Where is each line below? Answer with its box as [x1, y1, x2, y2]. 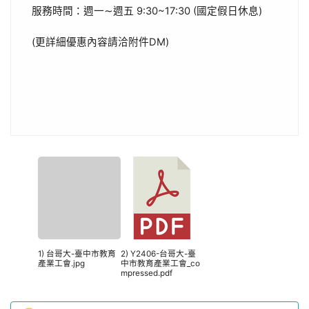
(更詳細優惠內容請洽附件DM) [32, 36, 169, 48]
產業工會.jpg [38, 259, 85, 268]
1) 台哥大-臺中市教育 [38, 249, 116, 259]
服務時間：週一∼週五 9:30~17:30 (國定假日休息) [32, 5, 265, 17]
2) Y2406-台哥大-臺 [121, 249, 196, 259]
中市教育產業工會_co [121, 259, 200, 268]
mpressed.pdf [121, 268, 172, 278]
